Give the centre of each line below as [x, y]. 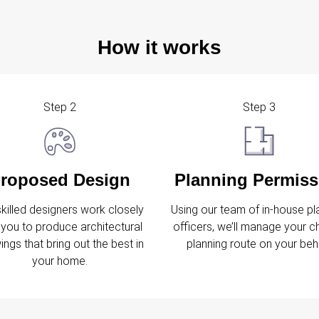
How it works [159, 48]
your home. [60, 261]
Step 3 [259, 108]
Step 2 [60, 108]
